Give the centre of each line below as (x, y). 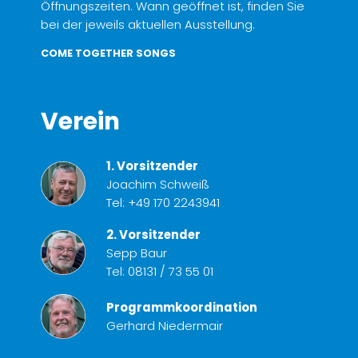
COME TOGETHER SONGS (108, 54)
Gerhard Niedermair (164, 325)
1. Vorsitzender (152, 165)
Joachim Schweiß (157, 184)
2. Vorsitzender (153, 234)
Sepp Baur (136, 253)
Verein (80, 121)
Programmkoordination (181, 307)
